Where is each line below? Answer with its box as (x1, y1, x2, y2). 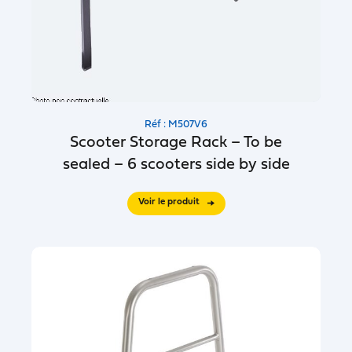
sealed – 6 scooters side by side (62, 157, 290, 173)
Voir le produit (137, 197, 200, 207)
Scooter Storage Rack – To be (70, 135, 282, 151)
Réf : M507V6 (145, 119, 207, 130)
